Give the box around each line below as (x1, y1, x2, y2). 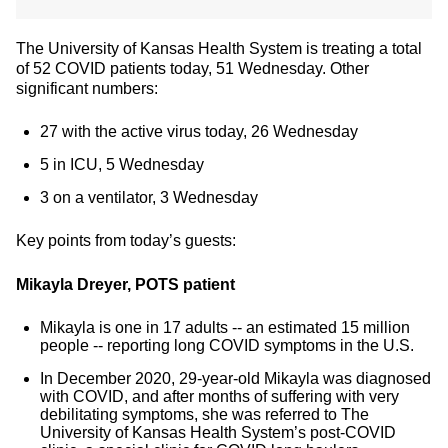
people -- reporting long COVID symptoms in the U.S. (40, 337, 414, 354)
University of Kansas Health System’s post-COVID (40, 424, 396, 441)
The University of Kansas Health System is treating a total (16, 40, 422, 57)
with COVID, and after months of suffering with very (40, 388, 399, 405)
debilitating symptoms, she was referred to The (40, 406, 369, 423)
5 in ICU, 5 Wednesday (40, 156, 204, 173)
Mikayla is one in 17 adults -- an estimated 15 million (40, 319, 410, 336)
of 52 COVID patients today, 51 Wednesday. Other (16, 60, 369, 77)
